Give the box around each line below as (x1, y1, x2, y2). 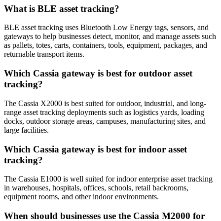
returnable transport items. (4, 50, 84, 59)
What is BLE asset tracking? (4, 3, 119, 14)
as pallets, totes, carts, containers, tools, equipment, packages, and (4, 41, 207, 50)
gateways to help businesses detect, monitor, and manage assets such (4, 32, 216, 41)
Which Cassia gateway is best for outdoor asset (4, 68, 192, 79)
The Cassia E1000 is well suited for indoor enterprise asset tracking (4, 175, 213, 184)
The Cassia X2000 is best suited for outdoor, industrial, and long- (4, 99, 206, 108)
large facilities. (4, 125, 49, 134)
